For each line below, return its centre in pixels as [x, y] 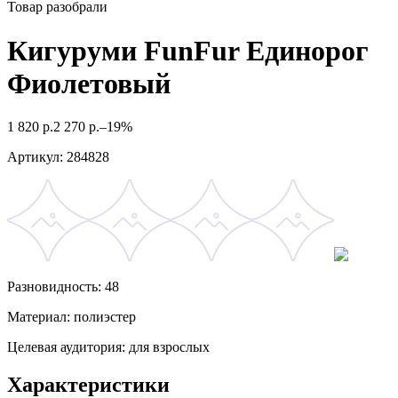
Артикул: [35, 157]
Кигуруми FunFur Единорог [188, 50]
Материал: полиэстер [72, 317]
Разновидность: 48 [63, 287]
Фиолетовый [89, 83]
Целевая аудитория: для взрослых [108, 347]
